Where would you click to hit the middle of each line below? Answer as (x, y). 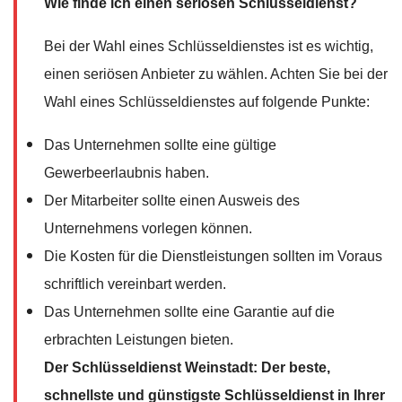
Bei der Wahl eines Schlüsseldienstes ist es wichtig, (209, 46)
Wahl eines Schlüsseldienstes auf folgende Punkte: (207, 101)
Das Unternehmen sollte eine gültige (160, 144)
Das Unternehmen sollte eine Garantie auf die (189, 311)
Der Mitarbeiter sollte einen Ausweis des (172, 200)
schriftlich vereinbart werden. (135, 284)
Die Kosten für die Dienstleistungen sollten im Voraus (213, 256)
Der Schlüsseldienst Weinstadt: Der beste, (187, 367)
